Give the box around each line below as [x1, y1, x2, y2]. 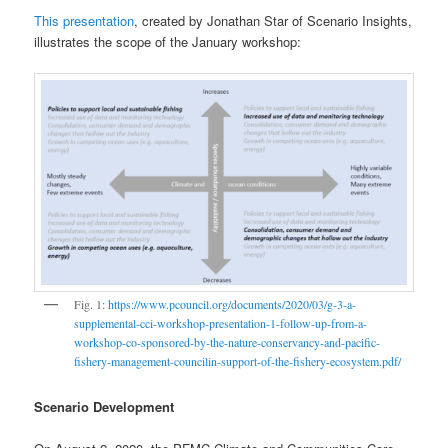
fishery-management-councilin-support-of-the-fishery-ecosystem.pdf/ [74, 353, 402, 370]
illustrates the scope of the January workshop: [34, 31, 302, 51]
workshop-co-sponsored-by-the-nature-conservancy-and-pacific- [74, 334, 381, 351]
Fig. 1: [74, 296, 109, 313]
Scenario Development [34, 396, 175, 416]
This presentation [34, 10, 135, 30]
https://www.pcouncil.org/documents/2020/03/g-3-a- [108, 296, 357, 313]
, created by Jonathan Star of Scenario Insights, [134, 10, 413, 30]
